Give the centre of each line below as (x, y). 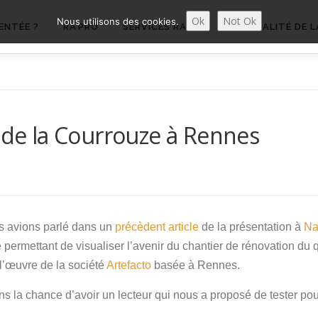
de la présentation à (253, 227)
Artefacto (130, 265)
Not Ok (239, 21)
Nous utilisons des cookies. (117, 21)
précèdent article (158, 227)
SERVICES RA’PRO (166, 27)
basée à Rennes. (197, 265)
